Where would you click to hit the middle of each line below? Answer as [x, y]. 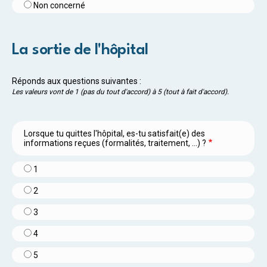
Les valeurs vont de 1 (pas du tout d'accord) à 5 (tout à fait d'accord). [120, 91]
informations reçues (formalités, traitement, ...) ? [115, 143]
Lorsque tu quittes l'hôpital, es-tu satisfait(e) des [114, 133]
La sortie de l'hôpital [80, 50]
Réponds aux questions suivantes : [77, 81]
